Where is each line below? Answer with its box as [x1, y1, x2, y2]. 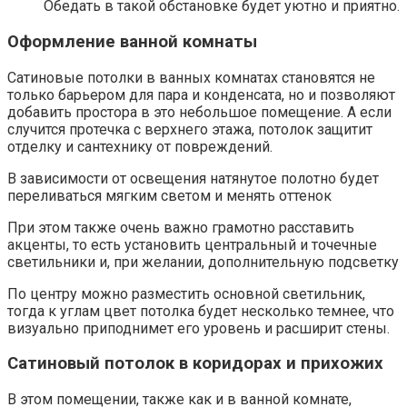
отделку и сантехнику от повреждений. [7, 137, 273, 155]
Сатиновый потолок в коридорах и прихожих [7, 353, 383, 374]
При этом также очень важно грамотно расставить [7, 218, 354, 236]
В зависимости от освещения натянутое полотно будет [7, 169, 379, 187]
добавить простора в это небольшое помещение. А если [7, 103, 392, 121]
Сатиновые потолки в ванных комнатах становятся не [7, 68, 375, 86]
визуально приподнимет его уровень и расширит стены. [7, 319, 390, 337]
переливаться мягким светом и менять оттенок [7, 186, 332, 204]
